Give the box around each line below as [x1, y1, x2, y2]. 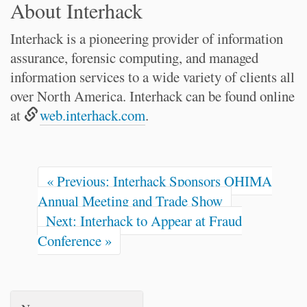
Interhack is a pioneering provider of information [10, 29, 283, 48]
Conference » [38, 231, 112, 250]
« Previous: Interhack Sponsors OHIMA [47, 171, 272, 191]
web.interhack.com [40, 106, 146, 125]
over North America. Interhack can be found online [10, 86, 295, 106]
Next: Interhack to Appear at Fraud [46, 211, 242, 230]
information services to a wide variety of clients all [10, 67, 295, 86]
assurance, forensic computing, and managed [10, 48, 258, 67]
